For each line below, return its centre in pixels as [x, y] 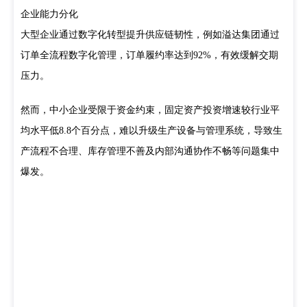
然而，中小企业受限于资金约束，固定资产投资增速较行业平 [150, 110]
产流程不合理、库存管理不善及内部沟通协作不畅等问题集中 [150, 151]
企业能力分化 [49, 14]
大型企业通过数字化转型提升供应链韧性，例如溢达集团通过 [150, 35]
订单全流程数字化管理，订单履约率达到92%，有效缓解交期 [149, 55]
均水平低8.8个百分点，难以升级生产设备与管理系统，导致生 [151, 131]
